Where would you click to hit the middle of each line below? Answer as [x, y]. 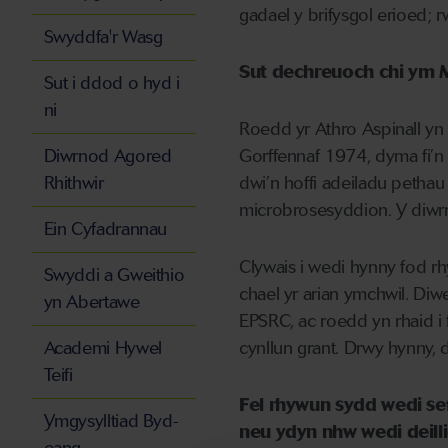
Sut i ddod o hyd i [112, 83]
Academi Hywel [102, 348]
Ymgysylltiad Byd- [111, 421]
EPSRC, [269, 321]
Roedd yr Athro [300, 129]
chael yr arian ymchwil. [326, 294]
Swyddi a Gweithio [114, 275]
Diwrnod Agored [107, 156]
